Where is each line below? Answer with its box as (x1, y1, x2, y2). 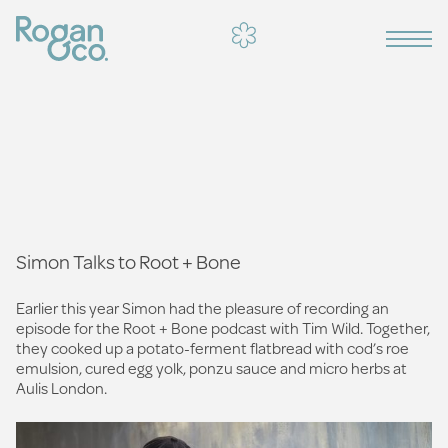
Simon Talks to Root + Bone (16, 247, 241, 276)
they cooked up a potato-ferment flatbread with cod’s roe (16, 336, 409, 359)
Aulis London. (16, 376, 107, 399)
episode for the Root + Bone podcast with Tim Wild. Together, (16, 316, 430, 339)
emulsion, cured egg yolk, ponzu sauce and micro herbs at (16, 356, 407, 379)
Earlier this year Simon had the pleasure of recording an (16, 296, 389, 319)
